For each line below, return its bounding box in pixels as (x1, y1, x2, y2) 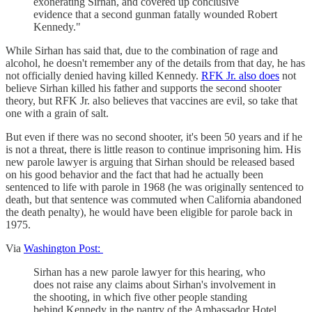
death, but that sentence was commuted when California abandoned (6, 194, 302, 206)
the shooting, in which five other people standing (33, 291, 247, 304)
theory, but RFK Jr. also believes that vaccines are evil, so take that (6, 95, 297, 107)
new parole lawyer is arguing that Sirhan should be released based (6, 156, 295, 169)
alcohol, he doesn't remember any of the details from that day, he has (6, 57, 305, 70)
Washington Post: (24, 242, 103, 255)
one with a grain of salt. (6, 107, 109, 120)
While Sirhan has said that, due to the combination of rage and (6, 45, 278, 57)
